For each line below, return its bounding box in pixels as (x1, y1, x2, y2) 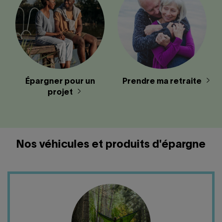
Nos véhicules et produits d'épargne (16, 140, 206, 150)
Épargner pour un (25, 78, 95, 85)
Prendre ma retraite (122, 78, 202, 85)
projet (47, 89, 73, 96)
